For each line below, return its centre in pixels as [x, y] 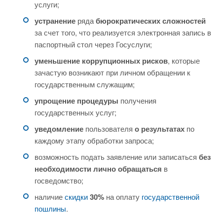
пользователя [109, 129]
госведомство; [59, 180]
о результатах [160, 129]
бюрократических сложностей [151, 21]
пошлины [50, 208]
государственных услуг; [75, 112]
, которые [184, 60]
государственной [170, 197]
